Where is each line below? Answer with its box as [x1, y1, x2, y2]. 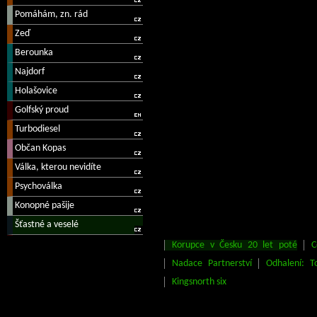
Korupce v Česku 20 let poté [172, 240, 297, 250]
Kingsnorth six [172, 277, 226, 287]
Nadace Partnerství [172, 258, 252, 269]
